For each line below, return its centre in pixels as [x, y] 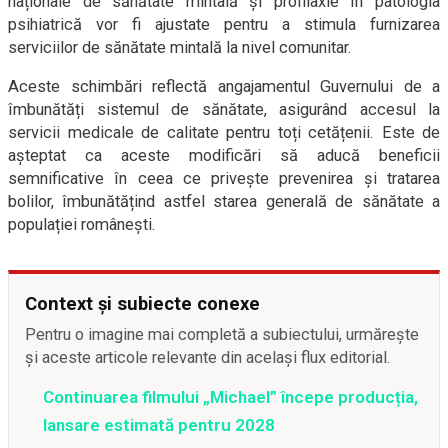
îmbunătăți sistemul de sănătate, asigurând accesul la [224, 110]
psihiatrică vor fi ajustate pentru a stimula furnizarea [224, 25]
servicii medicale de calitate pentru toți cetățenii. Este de [224, 133]
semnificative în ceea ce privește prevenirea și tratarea [224, 179]
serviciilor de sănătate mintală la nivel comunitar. [180, 48]
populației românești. [82, 225]
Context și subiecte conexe [142, 304]
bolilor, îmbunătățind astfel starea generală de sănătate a [224, 202]
